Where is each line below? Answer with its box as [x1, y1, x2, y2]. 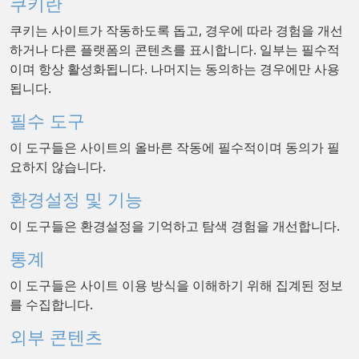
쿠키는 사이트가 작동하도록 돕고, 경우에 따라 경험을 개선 [10, 22, 343, 39]
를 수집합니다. [10, 296, 93, 313]
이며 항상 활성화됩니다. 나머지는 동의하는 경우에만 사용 [10, 60, 340, 78]
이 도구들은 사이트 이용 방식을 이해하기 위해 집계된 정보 [10, 276, 343, 294]
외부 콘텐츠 [10, 325, 103, 349]
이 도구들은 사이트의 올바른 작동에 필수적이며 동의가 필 [10, 139, 340, 156]
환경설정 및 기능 [10, 188, 143, 211]
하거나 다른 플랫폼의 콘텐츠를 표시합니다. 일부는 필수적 [10, 41, 340, 58]
